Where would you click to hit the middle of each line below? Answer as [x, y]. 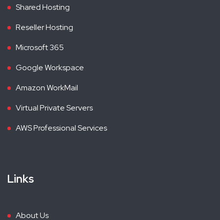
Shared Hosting [43, 7]
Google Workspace [50, 67]
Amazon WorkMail [47, 87]
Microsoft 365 [40, 47]
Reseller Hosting [44, 27]
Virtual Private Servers [54, 108]
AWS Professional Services [61, 128]
